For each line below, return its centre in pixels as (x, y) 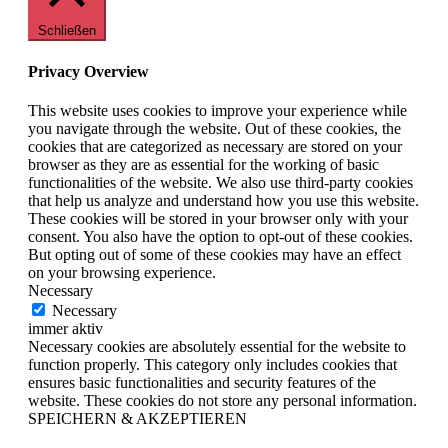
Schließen (67, 31)
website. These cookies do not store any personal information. (222, 400)
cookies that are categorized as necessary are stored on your (215, 146)
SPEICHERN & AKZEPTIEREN (137, 418)
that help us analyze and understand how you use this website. (223, 200)
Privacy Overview (88, 71)
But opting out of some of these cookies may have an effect (214, 254)
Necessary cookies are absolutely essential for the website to (217, 346)
